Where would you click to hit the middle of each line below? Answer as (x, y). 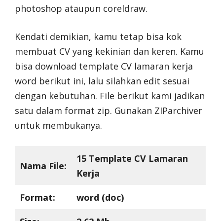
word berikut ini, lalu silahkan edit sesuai (102, 81)
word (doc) (100, 198)
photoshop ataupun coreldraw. (81, 9)
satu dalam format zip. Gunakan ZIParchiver (109, 111)
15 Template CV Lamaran (132, 159)
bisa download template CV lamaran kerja (104, 66)
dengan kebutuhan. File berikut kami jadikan (110, 96)
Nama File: (43, 166)
